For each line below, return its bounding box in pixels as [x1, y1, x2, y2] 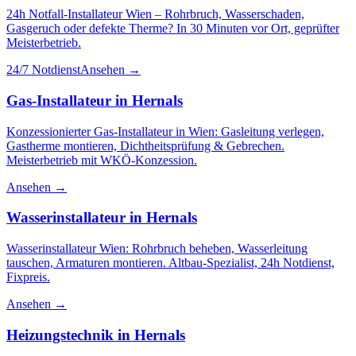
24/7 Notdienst [6, 63, 80, 77]
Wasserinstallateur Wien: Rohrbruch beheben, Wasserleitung [6, 241, 308, 255]
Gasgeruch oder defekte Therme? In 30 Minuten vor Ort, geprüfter [6, 21, 339, 36]
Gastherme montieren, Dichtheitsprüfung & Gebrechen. [6, 138, 284, 153]
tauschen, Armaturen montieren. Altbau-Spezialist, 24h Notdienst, [6, 255, 335, 269]
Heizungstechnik [6, 326, 114, 343]
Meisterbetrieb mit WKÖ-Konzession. [6, 153, 197, 167]
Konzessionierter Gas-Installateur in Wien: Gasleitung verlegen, [6, 124, 324, 138]
